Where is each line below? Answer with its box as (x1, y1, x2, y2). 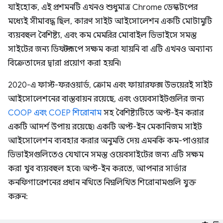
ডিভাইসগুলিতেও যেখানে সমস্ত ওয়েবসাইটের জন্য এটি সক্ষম (8, 150, 204, 160)
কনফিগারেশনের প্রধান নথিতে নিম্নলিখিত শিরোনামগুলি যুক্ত (8, 178, 196, 188)
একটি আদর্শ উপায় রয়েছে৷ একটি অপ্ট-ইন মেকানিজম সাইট (8, 122, 202, 132)
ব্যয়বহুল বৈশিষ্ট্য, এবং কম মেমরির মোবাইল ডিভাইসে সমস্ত (8, 30, 197, 40)
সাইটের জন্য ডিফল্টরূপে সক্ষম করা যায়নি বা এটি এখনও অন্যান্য (8, 44, 213, 54)
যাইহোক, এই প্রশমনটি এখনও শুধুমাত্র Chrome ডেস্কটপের (8, 2, 198, 12)
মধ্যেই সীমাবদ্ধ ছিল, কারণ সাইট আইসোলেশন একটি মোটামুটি (8, 16, 212, 26)
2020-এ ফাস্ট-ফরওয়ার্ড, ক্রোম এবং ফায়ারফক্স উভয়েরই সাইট (8, 80, 213, 90)
